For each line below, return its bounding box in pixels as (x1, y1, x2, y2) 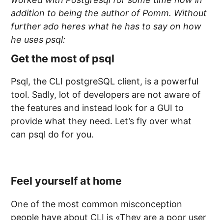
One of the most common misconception (11, 199, 183, 210)
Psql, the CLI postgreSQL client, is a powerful (11, 76, 199, 87)
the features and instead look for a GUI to (11, 103, 184, 113)
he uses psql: (11, 34, 66, 45)
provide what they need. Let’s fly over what (11, 116, 192, 127)
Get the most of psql (11, 52, 115, 65)
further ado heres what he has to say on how (11, 21, 202, 31)
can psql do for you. (11, 129, 94, 140)
